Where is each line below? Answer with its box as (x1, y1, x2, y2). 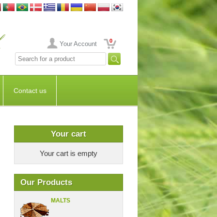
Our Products (20, 178, 72, 187)
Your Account (59, 40, 97, 47)
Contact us (13, 87, 46, 94)
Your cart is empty (39, 149, 97, 157)
